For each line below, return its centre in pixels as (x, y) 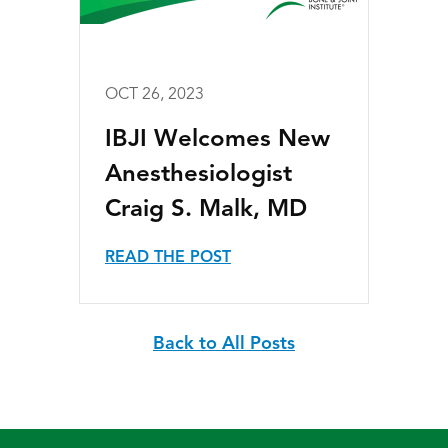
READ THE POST (168, 258)
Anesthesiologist (198, 175)
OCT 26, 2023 (154, 95)
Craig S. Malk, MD (206, 210)
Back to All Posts (224, 344)
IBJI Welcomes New (217, 140)
